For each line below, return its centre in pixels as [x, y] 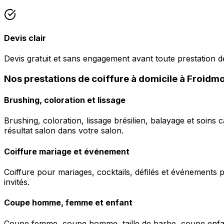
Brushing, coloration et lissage [65, 100]
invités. [17, 182]
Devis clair [25, 38]
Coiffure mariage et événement [67, 151]
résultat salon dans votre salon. [64, 131]
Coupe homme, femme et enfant [68, 203]
